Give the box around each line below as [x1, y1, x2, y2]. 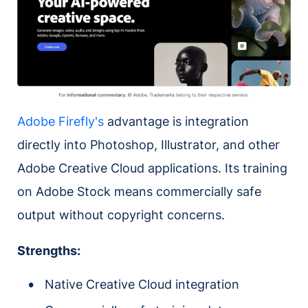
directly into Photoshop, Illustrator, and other [17, 137, 280, 152]
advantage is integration [104, 113, 249, 129]
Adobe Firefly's [17, 113, 104, 129]
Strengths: [17, 243, 80, 258]
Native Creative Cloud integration [45, 276, 239, 291]
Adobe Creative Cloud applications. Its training [17, 160, 287, 175]
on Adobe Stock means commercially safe [17, 184, 261, 199]
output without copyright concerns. [17, 207, 225, 222]
